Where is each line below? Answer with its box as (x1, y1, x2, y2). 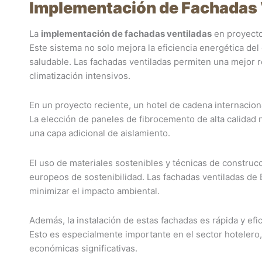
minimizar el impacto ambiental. (29, 185, 160, 196)
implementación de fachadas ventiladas (41, 28, 212, 39)
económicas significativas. (29, 242, 137, 254)
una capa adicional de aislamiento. (29, 127, 170, 139)
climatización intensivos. (29, 70, 130, 81)
